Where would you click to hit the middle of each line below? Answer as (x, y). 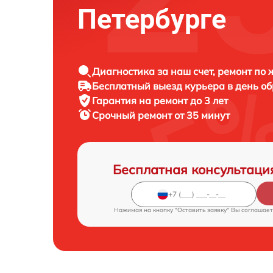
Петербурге (152, 19)
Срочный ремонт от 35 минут (161, 115)
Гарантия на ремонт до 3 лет (160, 100)
